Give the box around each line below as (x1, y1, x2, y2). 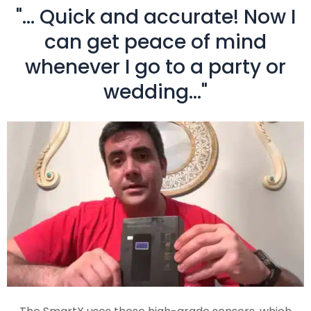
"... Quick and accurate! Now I (15, 3, 296, 31)
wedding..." (103, 78, 208, 106)
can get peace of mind (44, 28, 267, 56)
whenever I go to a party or (25, 53, 286, 81)
